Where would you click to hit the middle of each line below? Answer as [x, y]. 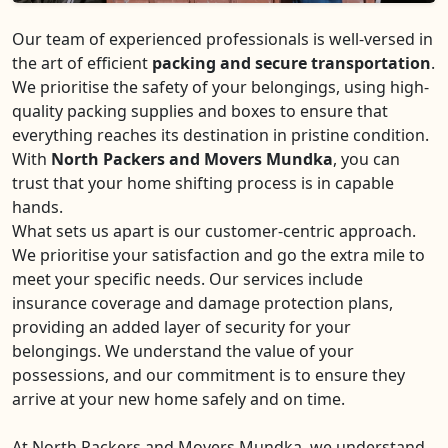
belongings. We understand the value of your [183, 351]
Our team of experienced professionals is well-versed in [222, 39]
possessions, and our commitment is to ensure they [208, 375]
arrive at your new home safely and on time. [178, 399]
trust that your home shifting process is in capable [203, 183]
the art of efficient [82, 63]
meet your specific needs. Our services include [187, 279]
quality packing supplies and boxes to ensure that [200, 111]
